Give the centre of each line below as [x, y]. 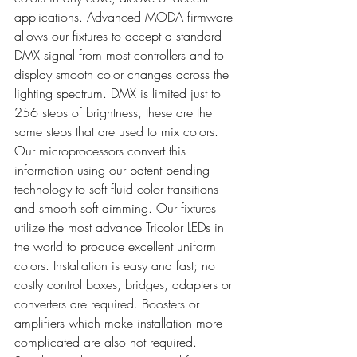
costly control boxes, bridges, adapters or [125, 284]
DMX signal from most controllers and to [121, 55]
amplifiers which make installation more [120, 322]
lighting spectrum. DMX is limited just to [120, 93]
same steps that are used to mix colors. [118, 131]
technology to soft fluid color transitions [118, 188]
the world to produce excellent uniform [117, 246]
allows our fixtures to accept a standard [120, 35]
